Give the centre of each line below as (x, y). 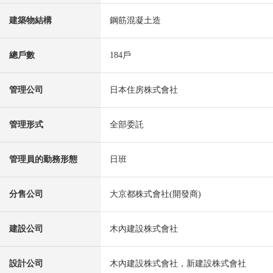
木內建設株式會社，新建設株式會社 (178, 264)
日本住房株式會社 (144, 90)
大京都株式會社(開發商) (155, 194)
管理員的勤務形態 (43, 160)
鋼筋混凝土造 (135, 21)
